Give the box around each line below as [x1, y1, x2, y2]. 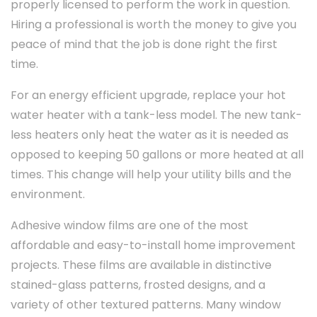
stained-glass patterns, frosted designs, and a [11, 277, 265, 294]
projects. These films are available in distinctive [11, 257, 272, 274]
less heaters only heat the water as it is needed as [11, 127, 289, 144]
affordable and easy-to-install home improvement [11, 237, 296, 254]
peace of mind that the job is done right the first [11, 36, 277, 53]
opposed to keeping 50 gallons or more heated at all [11, 146, 304, 163]
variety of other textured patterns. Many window [11, 296, 281, 313]
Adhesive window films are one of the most [11, 217, 248, 234]
